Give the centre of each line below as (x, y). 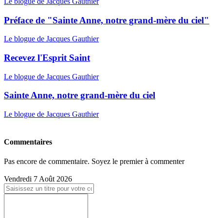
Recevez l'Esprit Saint (47, 58)
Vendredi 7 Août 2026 (38, 179)
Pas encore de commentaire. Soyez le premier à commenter (94, 161)
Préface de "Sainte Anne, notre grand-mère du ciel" (107, 20)
